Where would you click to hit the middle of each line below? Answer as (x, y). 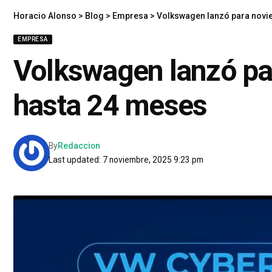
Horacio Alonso (45, 16)
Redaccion (79, 146)
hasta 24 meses (110, 105)
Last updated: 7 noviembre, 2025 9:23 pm (126, 160)
